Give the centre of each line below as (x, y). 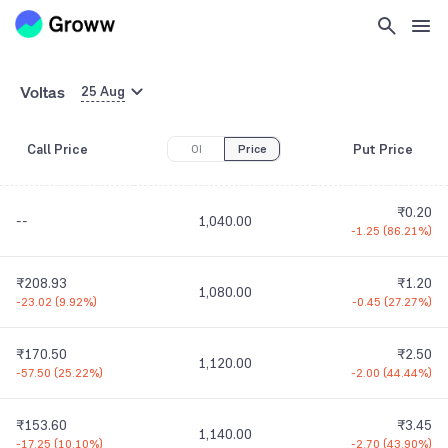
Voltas (42, 91)
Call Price (57, 149)
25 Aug (103, 91)
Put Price (383, 149)
